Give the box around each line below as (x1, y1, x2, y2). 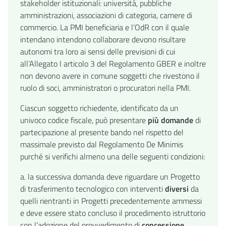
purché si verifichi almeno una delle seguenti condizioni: (20, 150, 205, 163)
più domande (148, 114, 193, 127)
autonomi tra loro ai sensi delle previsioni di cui (20, 45, 175, 58)
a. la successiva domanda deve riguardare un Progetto (20, 171, 200, 183)
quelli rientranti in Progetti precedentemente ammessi (20, 195, 202, 207)
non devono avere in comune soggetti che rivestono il (20, 70, 200, 82)
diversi (165, 183, 191, 195)
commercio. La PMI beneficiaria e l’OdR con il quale (20, 21, 189, 34)
